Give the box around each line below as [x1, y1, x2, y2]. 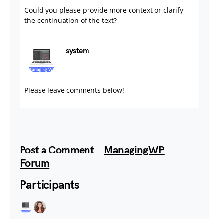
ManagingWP [104, 144, 165, 157]
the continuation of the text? [24, 16, 117, 25]
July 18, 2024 [89, 46, 132, 55]
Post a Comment [20, 144, 96, 157]
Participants [20, 178, 80, 192]
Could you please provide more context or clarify [24, 5, 183, 15]
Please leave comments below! [24, 86, 124, 95]
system [66, 46, 89, 56]
